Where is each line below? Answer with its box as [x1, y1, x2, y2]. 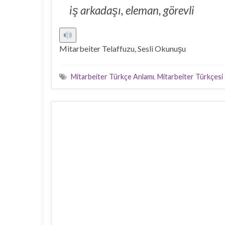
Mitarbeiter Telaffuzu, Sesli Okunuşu [59, 44, 186, 53]
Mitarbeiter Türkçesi [157, 72, 223, 81]
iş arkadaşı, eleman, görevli [69, 4, 194, 17]
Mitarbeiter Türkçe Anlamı [71, 72, 154, 81]
